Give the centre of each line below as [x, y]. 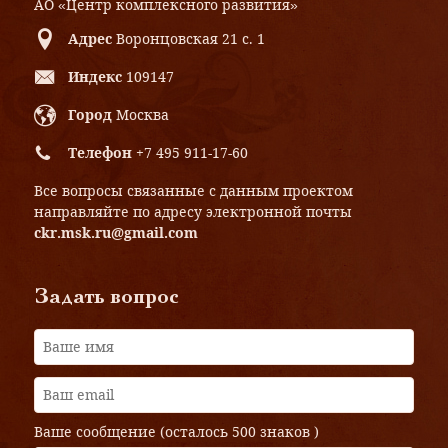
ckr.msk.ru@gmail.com [116, 232]
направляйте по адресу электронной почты [193, 211]
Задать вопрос [106, 297]
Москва [142, 114]
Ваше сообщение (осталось [133, 431]
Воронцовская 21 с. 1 [190, 38]
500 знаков [271, 431]
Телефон [100, 152]
